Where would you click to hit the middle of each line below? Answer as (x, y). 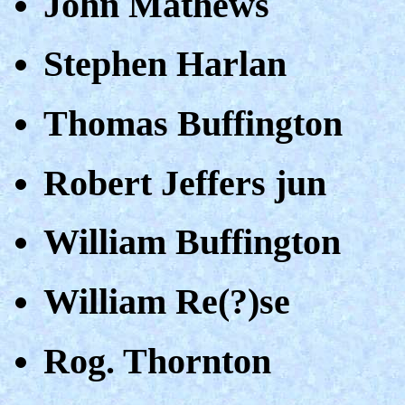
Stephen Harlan (165, 64)
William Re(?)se (167, 302)
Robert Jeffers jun (185, 183)
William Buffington (192, 242)
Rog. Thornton (157, 361)
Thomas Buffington (193, 123)
